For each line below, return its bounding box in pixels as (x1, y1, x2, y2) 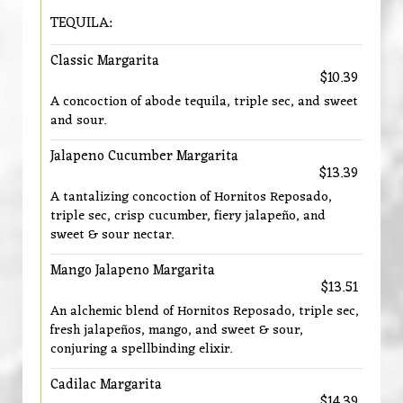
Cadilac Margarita (50, 372, 162, 398)
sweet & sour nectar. (50, 223, 174, 246)
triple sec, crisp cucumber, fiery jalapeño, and (50, 204, 326, 228)
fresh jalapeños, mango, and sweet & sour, (50, 318, 303, 342)
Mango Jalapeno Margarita (50, 258, 215, 283)
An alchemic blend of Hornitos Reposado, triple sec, (50, 300, 359, 323)
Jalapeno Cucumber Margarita (50, 144, 238, 169)
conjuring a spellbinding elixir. (50, 337, 232, 361)
